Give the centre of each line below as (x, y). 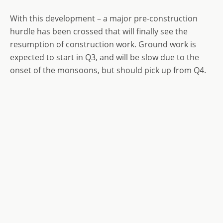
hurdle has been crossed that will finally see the (99, 32)
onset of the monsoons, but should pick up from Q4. (108, 70)
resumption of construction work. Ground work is (103, 45)
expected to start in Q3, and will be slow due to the (105, 57)
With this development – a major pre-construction (104, 19)
